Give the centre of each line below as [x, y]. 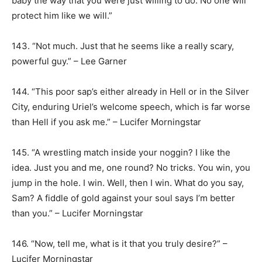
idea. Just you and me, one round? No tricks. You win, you [131, 168]
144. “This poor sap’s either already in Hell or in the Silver [130, 92]
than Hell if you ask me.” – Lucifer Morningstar [106, 122]
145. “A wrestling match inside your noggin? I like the [121, 152]
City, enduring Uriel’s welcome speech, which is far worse [131, 107]
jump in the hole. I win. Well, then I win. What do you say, [128, 183]
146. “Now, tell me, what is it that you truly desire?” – [120, 244]
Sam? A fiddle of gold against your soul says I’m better [123, 198]
